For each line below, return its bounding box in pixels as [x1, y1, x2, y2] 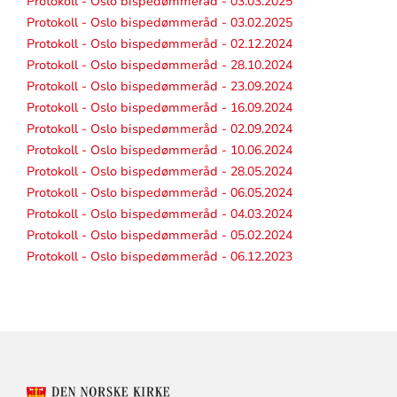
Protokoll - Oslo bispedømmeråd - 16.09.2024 [26, 98, 292, 116]
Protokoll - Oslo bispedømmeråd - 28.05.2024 [26, 162, 292, 180]
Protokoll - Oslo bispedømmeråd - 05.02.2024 [26, 226, 292, 244]
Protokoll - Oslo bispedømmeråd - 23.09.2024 [26, 77, 292, 95]
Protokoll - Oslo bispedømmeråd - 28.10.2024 [26, 56, 292, 74]
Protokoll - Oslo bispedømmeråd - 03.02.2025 [26, 13, 292, 31]
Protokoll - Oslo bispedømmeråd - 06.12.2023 [26, 247, 292, 265]
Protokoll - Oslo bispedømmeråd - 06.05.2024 [26, 183, 292, 201]
